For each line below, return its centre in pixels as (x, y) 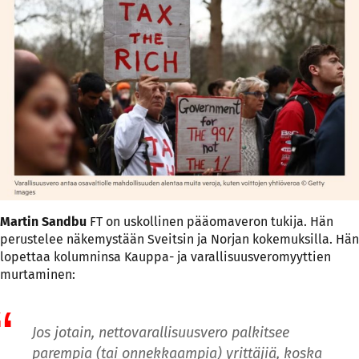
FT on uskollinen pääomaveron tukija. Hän (210, 222)
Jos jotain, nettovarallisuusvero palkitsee (161, 332)
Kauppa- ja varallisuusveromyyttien (228, 257)
